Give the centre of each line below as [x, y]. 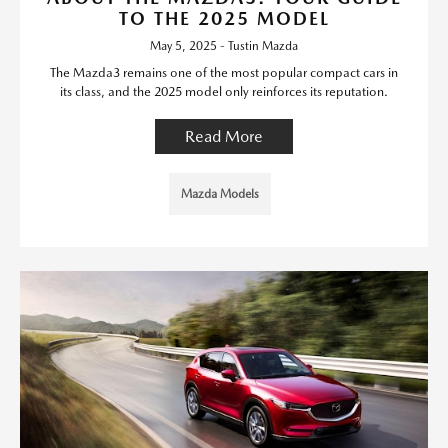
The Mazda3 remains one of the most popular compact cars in [224, 72]
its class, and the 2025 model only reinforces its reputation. [224, 91]
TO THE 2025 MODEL [224, 18]
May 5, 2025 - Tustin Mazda [224, 45]
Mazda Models [220, 193]
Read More [224, 136]
